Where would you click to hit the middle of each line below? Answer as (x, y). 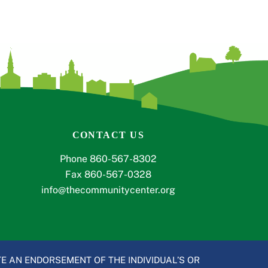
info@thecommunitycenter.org (108, 190)
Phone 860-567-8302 (108, 159)
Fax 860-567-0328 (108, 175)
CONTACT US (108, 135)
